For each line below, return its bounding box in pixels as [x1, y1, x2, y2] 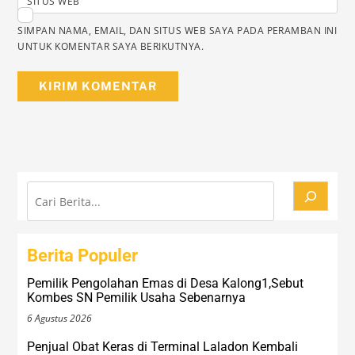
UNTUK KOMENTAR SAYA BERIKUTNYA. [17, 39, 204, 53]
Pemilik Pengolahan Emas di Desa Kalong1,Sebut [27, 276, 304, 292]
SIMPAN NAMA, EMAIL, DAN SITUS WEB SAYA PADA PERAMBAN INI [17, 23, 338, 37]
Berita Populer [27, 246, 139, 266]
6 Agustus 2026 [27, 311, 93, 325]
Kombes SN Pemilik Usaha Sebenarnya [27, 290, 246, 306]
